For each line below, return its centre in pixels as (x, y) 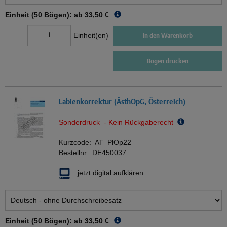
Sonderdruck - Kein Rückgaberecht (118, 122)
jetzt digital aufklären (110, 173)
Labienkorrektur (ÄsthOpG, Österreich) (122, 102)
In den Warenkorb (168, 35)
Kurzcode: (77, 143)
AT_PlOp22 (113, 143)
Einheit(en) (91, 36)
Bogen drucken (168, 61)
